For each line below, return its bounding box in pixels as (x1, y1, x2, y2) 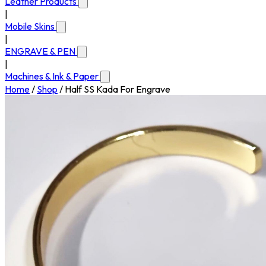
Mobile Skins (5, 20, 56, 32)
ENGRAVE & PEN (5, 45, 77, 57)
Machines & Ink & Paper (5, 70, 100, 82)
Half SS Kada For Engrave (65, 83, 170, 95)
